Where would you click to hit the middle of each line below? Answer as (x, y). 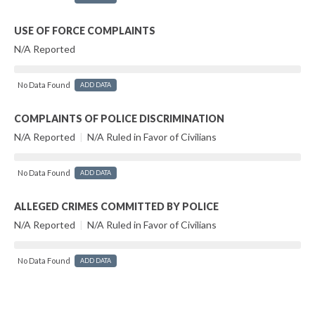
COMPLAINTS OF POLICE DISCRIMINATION (119, 118)
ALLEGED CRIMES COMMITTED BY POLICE (116, 206)
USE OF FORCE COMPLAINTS (85, 31)
